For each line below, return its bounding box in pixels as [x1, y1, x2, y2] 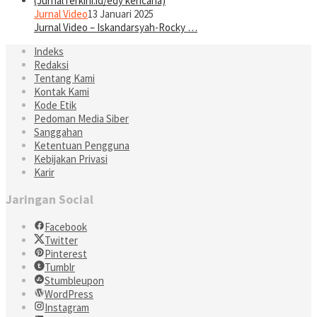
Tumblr [45, 260, 75, 274]
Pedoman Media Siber [34, 112, 129, 126]
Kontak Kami [34, 85, 89, 99]
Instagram [45, 300, 89, 314]
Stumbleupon [45, 273, 104, 287]
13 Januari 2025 [88, 7, 154, 21]
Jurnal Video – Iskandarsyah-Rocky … [34, 21, 197, 35]
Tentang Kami [34, 71, 95, 86]
